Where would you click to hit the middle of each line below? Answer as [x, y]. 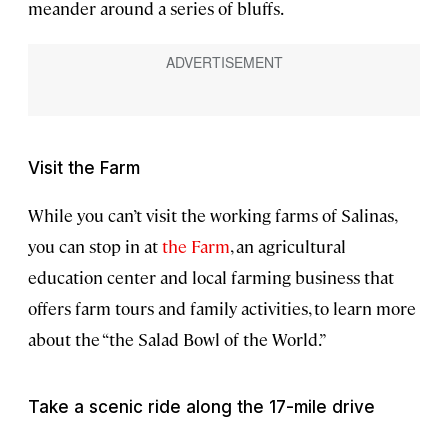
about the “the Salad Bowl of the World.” [177, 339]
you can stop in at [95, 246]
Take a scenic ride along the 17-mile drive [201, 407]
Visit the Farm [84, 168]
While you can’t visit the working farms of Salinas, [212, 215]
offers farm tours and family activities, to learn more [222, 308]
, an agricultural [288, 246]
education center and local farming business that [211, 277]
